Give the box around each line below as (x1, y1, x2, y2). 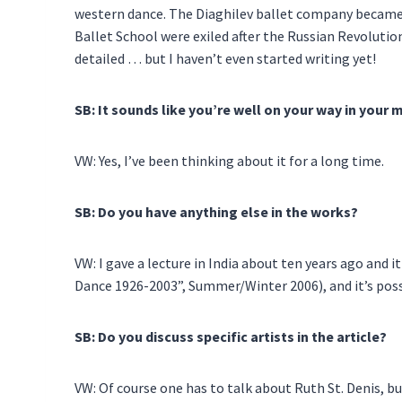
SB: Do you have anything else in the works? (74, 202, 358, 221)
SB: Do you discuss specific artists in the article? (74, 327, 387, 345)
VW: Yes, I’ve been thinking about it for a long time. (74, 151, 384, 170)
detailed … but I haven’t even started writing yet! (74, 48, 376, 67)
